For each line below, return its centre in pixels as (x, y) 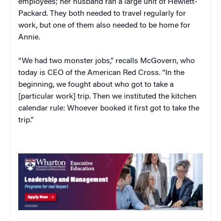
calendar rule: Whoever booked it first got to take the (109, 109)
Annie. (29, 38)
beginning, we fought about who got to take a (96, 85)
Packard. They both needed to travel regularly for (102, 14)
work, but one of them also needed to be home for (104, 26)
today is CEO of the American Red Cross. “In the (101, 73)
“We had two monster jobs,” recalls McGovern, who (107, 61)
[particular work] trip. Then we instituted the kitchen (107, 97)
